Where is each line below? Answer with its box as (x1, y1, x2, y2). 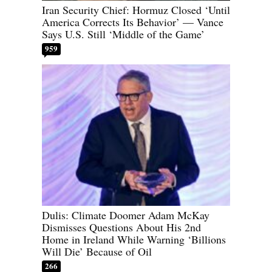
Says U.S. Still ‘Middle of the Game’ (42, 27, 205, 42)
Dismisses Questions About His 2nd (42, 219, 201, 234)
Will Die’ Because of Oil (42, 243, 152, 259)
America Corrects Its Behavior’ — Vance (42, 15, 223, 30)
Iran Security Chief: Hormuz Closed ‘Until (42, 2, 230, 18)
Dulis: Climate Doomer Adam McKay (42, 207, 209, 222)
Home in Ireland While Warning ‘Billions (42, 231, 226, 246)
